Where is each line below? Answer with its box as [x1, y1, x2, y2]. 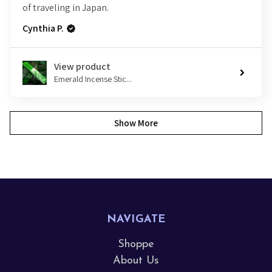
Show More [114, 117, 158, 129]
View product [54, 60, 110, 73]
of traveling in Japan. [22, 1, 109, 15]
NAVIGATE [106, 214, 166, 226]
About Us [113, 255, 159, 267]
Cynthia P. [22, 22, 64, 35]
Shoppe [118, 239, 154, 251]
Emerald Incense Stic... [54, 73, 132, 85]
